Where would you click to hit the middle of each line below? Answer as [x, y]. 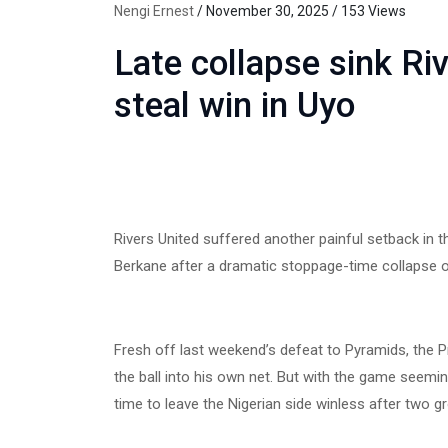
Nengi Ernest [154, 11]
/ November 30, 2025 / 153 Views [300, 11]
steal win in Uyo [234, 106]
